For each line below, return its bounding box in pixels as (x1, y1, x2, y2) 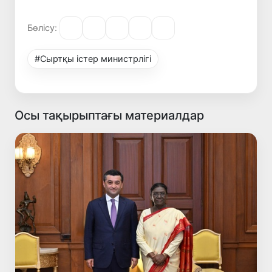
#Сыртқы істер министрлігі (35, 53, 152, 64)
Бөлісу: (27, 22, 57, 33)
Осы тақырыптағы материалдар (15, 107, 204, 123)
